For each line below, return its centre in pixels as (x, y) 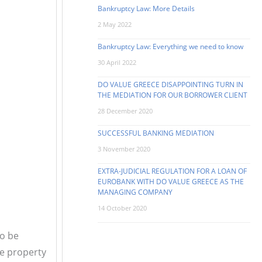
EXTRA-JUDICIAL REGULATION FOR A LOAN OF (173, 171)
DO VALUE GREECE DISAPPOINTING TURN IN (171, 84)
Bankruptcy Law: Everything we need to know (171, 46)
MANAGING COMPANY (135, 192)
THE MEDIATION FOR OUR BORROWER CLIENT (173, 95)
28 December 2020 (125, 111)
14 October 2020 (123, 208)
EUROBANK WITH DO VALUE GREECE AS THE (171, 181)
